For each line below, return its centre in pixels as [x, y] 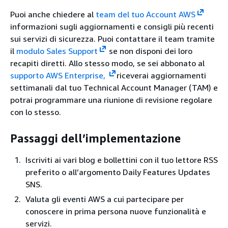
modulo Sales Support [57, 51]
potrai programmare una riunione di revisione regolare [111, 99]
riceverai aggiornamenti [161, 75]
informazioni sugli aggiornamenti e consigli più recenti [112, 26]
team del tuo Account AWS [146, 14]
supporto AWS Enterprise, [59, 75]
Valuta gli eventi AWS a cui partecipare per [105, 199]
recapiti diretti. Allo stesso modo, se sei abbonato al [107, 63]
